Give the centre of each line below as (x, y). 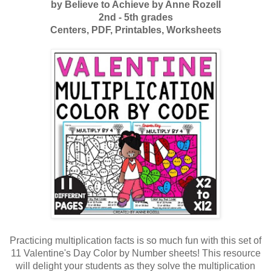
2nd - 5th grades (135, 17)
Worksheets (194, 30)
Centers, (70, 30)
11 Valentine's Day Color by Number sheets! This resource (135, 253)
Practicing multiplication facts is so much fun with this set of (135, 240)
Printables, (140, 30)
